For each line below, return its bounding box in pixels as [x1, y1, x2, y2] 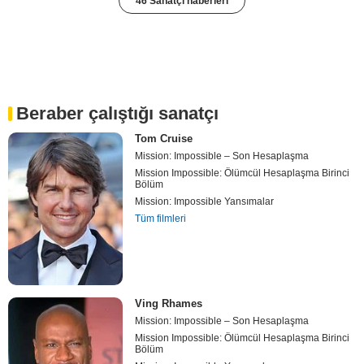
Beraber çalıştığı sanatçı [16, 102, 219, 123]
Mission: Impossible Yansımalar [135, 195, 275, 207]
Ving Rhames [135, 297, 203, 310]
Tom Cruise [135, 132, 193, 145]
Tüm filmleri [135, 212, 187, 224]
